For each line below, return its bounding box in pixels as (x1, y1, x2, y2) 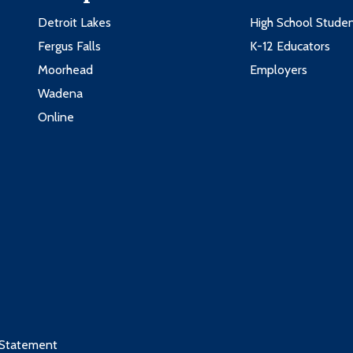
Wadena (38, 86, 84, 102)
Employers (250, 62, 308, 78)
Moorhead (38, 62, 94, 78)
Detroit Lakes (38, 15, 112, 31)
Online (38, 110, 75, 125)
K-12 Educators (250, 39, 331, 54)
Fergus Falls (38, 39, 102, 54)
